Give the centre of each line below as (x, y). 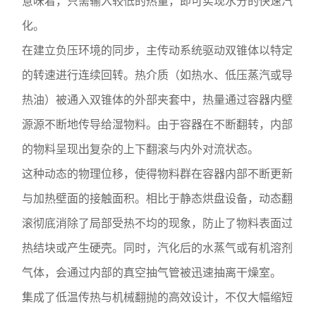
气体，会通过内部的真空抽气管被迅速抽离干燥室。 (152, 273)
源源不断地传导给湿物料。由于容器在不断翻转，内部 (158, 125)
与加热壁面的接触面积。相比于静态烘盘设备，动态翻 (158, 199)
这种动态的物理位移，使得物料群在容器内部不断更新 (158, 174)
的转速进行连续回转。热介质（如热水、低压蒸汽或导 (158, 75)
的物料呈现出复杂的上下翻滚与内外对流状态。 (141, 150)
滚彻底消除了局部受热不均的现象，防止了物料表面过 (158, 224)
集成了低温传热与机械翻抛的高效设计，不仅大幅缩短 (158, 298)
